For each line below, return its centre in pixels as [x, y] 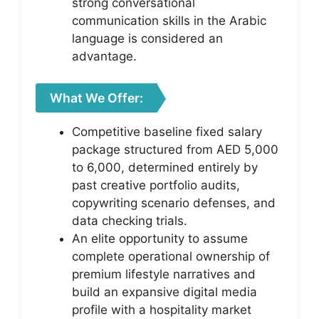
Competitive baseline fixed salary [167, 132]
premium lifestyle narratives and [164, 274]
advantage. [104, 56]
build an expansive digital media [164, 292]
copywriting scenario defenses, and [174, 203]
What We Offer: [96, 98]
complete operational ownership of [171, 256]
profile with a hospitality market [162, 310]
